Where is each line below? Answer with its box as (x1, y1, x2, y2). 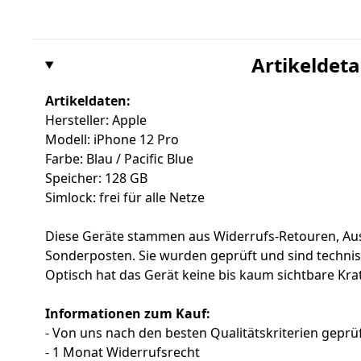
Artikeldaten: (45, 92, 131, 110)
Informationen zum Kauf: (45, 305, 210, 323)
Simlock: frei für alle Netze (45, 189, 205, 207)
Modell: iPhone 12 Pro (45, 131, 179, 149)
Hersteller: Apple (45, 111, 147, 130)
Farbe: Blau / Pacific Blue (45, 150, 193, 168)
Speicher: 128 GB (45, 169, 147, 188)
